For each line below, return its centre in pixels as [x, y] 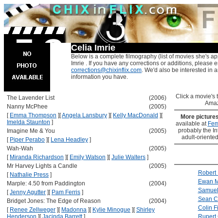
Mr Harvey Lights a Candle [42, 166]
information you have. [100, 77]
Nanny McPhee [27, 107]
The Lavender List [31, 98]
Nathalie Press [29, 175]
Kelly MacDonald [136, 115]
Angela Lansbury [84, 115]
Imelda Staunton [28, 122]
